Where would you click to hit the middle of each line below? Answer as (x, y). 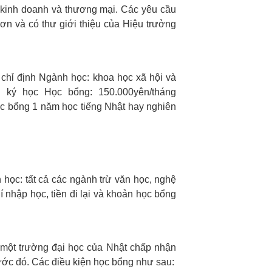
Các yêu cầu (149, 9)
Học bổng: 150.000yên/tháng (110, 92)
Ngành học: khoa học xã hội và (108, 77)
